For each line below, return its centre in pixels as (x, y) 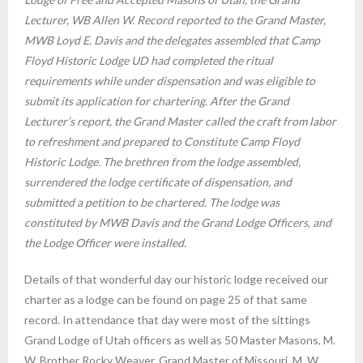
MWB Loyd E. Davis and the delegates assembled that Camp (172, 40)
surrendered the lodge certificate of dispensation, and (158, 181)
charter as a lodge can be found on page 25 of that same (166, 299)
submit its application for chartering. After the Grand (157, 100)
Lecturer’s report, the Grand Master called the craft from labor (180, 121)
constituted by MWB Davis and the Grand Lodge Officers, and (178, 222)
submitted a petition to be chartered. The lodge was (152, 202)
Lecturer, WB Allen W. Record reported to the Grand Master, (175, 19)
